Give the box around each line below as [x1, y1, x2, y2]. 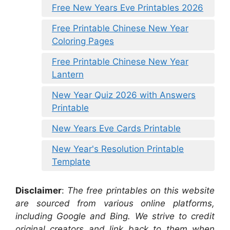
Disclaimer [15, 185, 62, 196]
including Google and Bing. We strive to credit [15, 210, 215, 221]
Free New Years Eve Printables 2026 [52, 3, 203, 13]
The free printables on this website [67, 185, 215, 196]
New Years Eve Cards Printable [52, 123, 181, 134]
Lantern [52, 69, 84, 80]
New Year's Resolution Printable [52, 144, 184, 155]
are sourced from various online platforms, [15, 198, 215, 208]
